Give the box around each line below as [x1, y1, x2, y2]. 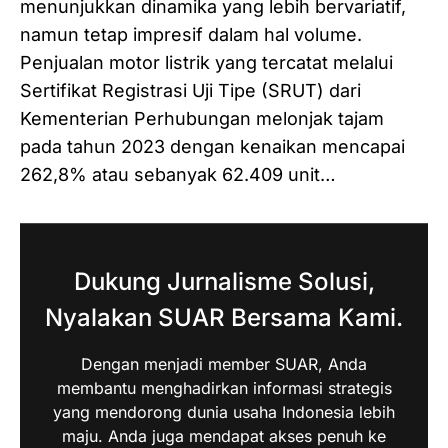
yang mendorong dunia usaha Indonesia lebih [53, 401, 395, 422]
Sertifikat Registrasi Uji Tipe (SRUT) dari [20, 79, 361, 101]
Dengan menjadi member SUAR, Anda [81, 353, 367, 374]
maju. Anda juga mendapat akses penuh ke [62, 425, 386, 446]
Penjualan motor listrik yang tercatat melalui [20, 51, 393, 73]
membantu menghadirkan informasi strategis [56, 377, 392, 398]
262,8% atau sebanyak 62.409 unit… [20, 163, 336, 185]
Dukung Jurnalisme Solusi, [73, 266, 375, 296]
